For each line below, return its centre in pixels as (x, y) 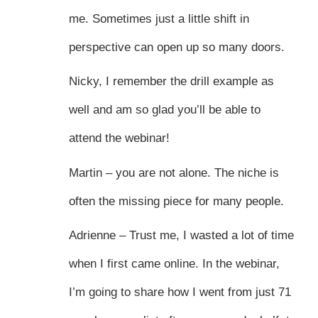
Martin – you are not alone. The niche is (174, 172)
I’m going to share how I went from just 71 (180, 292)
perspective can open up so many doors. (176, 47)
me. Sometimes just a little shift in (159, 18)
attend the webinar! (119, 138)
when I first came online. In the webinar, (174, 264)
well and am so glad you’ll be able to (164, 110)
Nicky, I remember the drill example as (171, 82)
